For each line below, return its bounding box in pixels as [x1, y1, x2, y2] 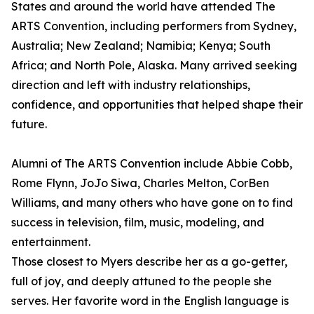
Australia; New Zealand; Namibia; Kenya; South [11, 39, 271, 53]
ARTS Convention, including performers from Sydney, [11, 19, 296, 34]
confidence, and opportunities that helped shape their [11, 97, 303, 112]
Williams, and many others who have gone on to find [11, 196, 293, 210]
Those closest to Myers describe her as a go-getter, [11, 254, 287, 269]
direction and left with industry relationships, [11, 78, 250, 93]
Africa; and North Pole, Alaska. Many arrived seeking [11, 58, 297, 73]
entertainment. [11, 235, 90, 250]
